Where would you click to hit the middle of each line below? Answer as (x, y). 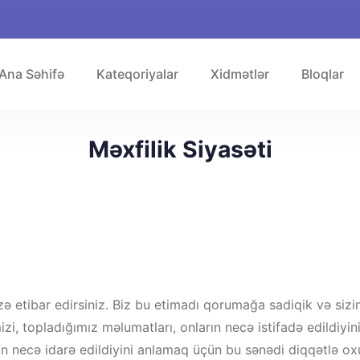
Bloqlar (322, 74)
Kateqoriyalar (137, 74)
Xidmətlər (239, 74)
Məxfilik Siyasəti (180, 149)
